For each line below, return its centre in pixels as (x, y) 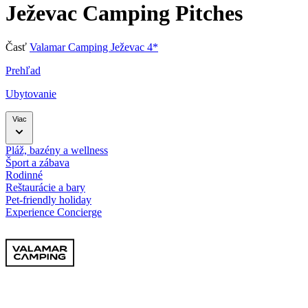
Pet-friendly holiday (48, 199)
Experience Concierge (54, 212)
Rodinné (24, 175)
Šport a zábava (37, 162)
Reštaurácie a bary (45, 187)
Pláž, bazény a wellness (57, 150)
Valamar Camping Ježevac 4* (94, 47)
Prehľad (23, 70)
